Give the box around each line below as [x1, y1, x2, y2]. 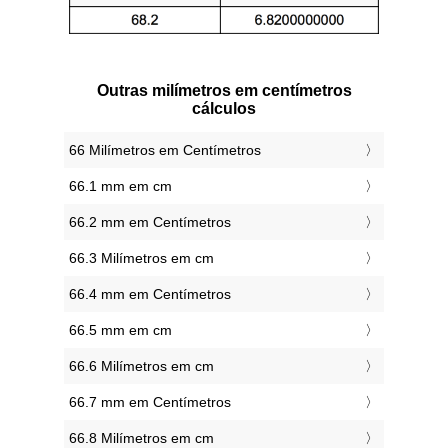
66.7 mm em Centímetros [69, 394, 231, 411]
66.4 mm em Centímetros [69, 286, 231, 303]
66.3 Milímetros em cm [69, 250, 214, 267]
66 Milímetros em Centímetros [69, 142, 261, 159]
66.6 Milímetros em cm [69, 358, 214, 375]
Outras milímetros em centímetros [96, 82, 352, 100]
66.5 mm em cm [69, 322, 172, 339]
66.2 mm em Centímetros [69, 214, 231, 231]
